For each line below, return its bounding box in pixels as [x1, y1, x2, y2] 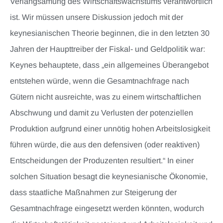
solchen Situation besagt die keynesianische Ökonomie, [10, 172, 208, 181]
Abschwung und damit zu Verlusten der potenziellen [10, 109, 193, 117]
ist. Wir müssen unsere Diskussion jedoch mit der [10, 13, 183, 22]
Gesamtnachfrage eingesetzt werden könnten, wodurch [10, 204, 204, 213]
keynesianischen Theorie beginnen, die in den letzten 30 [10, 29, 210, 38]
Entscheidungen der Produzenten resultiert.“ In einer [10, 156, 194, 165]
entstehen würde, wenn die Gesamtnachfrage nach [10, 77, 189, 86]
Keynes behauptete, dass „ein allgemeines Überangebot [10, 61, 209, 70]
